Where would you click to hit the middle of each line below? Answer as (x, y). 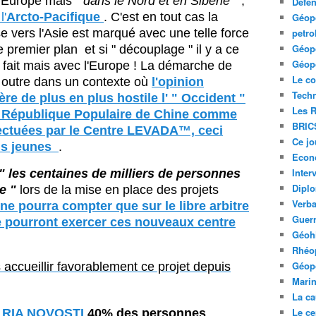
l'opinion (178, 82)
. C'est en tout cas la (161, 17)
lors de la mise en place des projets (119, 190)
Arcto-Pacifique (53, 17)
